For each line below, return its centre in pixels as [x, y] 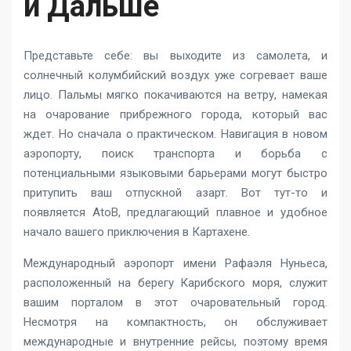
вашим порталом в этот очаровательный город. [175, 302]
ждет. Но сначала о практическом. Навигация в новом [175, 134]
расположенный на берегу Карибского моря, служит [175, 283]
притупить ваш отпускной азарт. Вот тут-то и [175, 193]
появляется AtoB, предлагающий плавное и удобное [175, 212]
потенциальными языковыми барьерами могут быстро [175, 173]
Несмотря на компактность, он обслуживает [175, 322]
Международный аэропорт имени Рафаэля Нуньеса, [175, 263]
